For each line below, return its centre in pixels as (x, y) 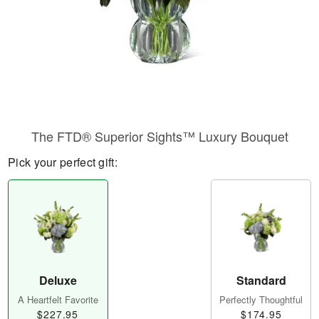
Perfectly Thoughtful (261, 300)
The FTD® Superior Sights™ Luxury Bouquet (159, 136)
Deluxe (58, 281)
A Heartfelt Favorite (58, 300)
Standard (261, 281)
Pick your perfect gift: (63, 162)
